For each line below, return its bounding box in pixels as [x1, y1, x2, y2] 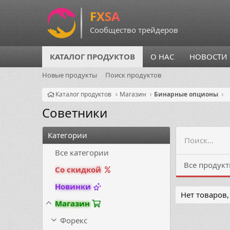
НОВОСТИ [189, 51, 227, 62]
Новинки [55, 181, 91, 191]
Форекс [60, 215, 87, 225]
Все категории [55, 147, 109, 158]
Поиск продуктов [105, 70, 161, 80]
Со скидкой [55, 164, 101, 175]
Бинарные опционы [154, 90, 219, 99]
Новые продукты [42, 70, 97, 80]
